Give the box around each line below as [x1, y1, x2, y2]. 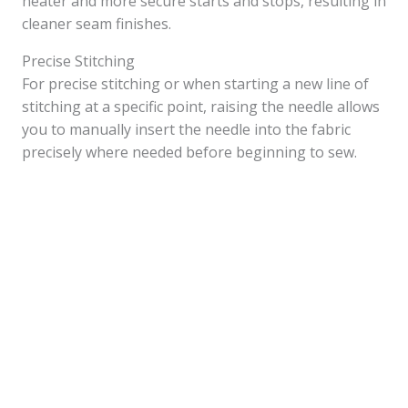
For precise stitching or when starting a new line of [22, 74, 369, 94]
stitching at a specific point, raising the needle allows [22, 97, 380, 117]
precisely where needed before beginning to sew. [22, 142, 357, 162]
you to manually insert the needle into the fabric [22, 119, 351, 139]
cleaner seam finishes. [22, 14, 171, 34]
